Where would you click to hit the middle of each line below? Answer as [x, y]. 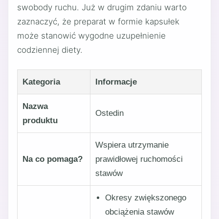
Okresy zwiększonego [146, 198]
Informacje [116, 82]
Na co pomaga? [53, 159]
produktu [40, 120]
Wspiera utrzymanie [132, 145]
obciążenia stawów [140, 212]
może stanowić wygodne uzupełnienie [91, 35]
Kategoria [41, 82]
